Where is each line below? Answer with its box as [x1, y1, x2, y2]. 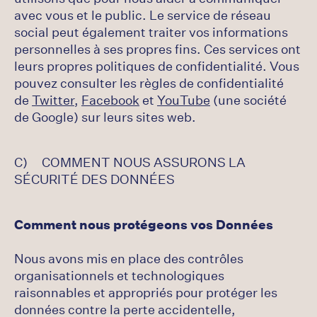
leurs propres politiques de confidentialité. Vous [14, 57, 299, 74]
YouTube [157, 91, 210, 108]
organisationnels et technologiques [14, 267, 224, 284]
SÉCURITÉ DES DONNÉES [14, 171, 175, 188]
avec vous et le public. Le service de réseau [14, 6, 271, 23]
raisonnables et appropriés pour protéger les [14, 284, 277, 301]
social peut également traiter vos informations [14, 23, 288, 40]
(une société [210, 91, 287, 108]
